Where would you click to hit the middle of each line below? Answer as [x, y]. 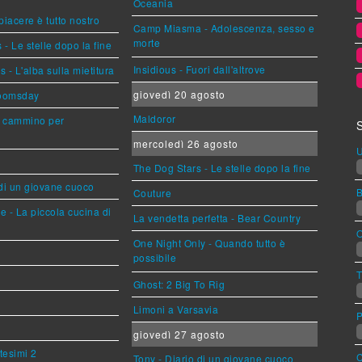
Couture [152, 193]
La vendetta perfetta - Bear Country [217, 218]
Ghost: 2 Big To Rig [179, 284]
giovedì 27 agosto [179, 335]
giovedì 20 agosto [179, 95]
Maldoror [154, 119]
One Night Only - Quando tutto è [209, 243]
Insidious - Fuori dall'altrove [199, 69]
